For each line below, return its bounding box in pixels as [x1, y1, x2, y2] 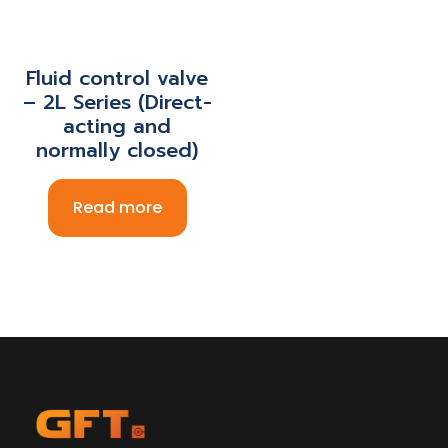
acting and [63, 110, 171, 141]
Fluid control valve [26, 62, 208, 93]
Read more [72, 195, 162, 219]
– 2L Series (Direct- [22, 86, 212, 117]
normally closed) [36, 134, 198, 165]
